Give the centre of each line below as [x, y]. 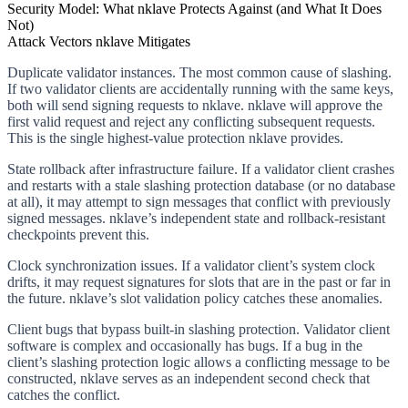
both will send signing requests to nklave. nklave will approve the [195, 105]
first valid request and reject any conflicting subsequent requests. [191, 121]
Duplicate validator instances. [92, 72]
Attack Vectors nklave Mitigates [99, 41]
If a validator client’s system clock [276, 265]
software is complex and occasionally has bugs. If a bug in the [185, 345]
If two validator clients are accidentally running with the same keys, [200, 88]
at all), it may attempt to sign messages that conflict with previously [199, 201]
